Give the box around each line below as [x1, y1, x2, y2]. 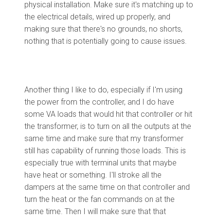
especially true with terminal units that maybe [24, 158, 177, 167]
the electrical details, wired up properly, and [24, 12, 170, 21]
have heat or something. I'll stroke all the [24, 170, 162, 180]
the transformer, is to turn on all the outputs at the [24, 121, 191, 131]
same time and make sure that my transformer [24, 133, 183, 143]
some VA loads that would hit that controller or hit [24, 109, 192, 119]
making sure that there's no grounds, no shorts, [24, 24, 182, 34]
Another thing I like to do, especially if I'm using [24, 85, 182, 94]
